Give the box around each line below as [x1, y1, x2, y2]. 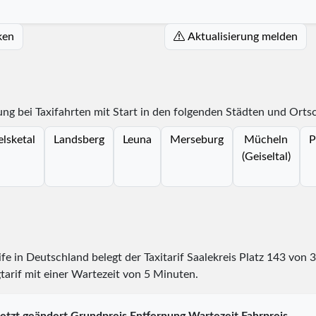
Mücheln [244, 133, 288, 145]
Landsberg [53, 133, 104, 145]
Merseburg [169, 133, 224, 145]
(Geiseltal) [241, 150, 291, 162]
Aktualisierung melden [188, 30, 298, 42]
